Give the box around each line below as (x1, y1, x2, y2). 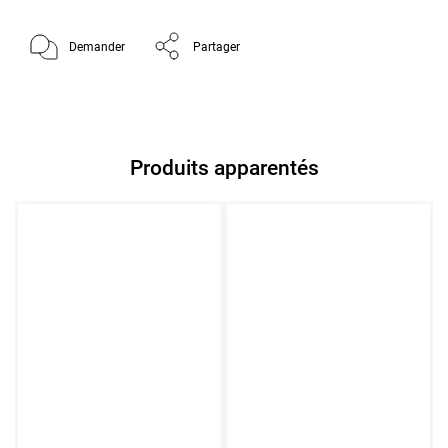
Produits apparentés (129, 156, 319, 181)
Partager (193, 40, 240, 55)
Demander (69, 40, 125, 55)
